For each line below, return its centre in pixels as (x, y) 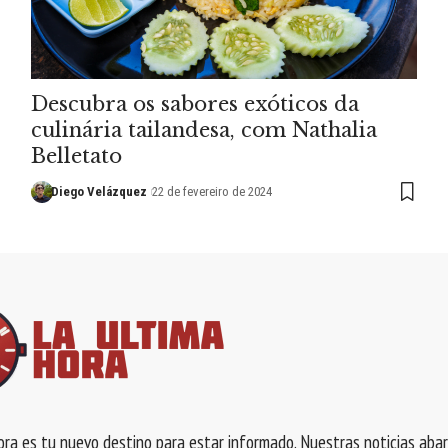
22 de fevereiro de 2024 (211, 191)
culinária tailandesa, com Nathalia (203, 129)
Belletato (76, 155)
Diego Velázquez (99, 191)
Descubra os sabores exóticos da (194, 103)
